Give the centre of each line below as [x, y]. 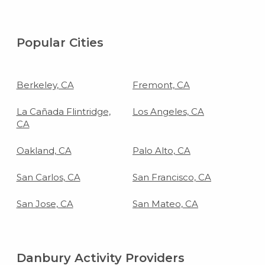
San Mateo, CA [165, 203]
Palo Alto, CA [161, 150]
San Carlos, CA [48, 177]
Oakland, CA [44, 150]
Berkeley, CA [45, 85]
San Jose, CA [45, 203]
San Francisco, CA [172, 177]
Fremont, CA [161, 85]
